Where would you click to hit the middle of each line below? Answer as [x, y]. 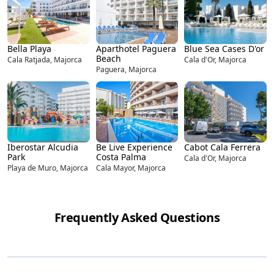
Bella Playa [29, 48]
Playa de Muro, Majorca [48, 168]
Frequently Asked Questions [137, 217]
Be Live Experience [134, 147]
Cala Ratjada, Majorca [45, 59]
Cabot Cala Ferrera [223, 147]
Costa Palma [121, 157]
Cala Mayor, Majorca [131, 168]
